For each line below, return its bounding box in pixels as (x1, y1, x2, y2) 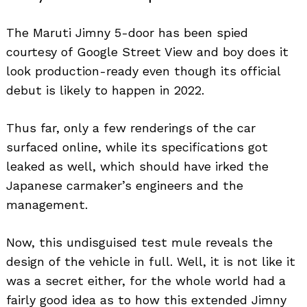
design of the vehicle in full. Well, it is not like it (6, 254, 295, 269)
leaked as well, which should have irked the (6, 159, 269, 174)
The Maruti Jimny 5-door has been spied (6, 25, 248, 40)
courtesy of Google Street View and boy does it (6, 45, 288, 60)
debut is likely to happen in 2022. (6, 83, 204, 98)
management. (6, 197, 88, 212)
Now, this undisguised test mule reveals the (6, 235, 273, 250)
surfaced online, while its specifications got (6, 140, 268, 155)
